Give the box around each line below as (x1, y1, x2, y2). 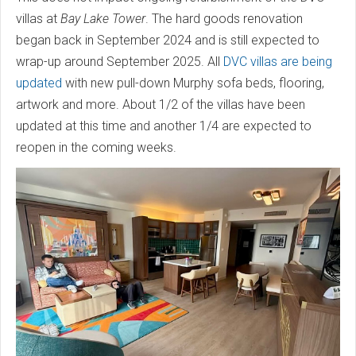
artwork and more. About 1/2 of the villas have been (16, 97, 305, 113)
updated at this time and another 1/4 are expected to (16, 118, 311, 134)
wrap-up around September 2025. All (16, 54, 223, 70)
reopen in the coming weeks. (16, 140, 180, 156)
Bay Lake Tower (60, 11, 145, 27)
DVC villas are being (223, 54, 332, 70)
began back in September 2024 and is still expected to (16, 33, 319, 48)
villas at (16, 11, 60, 27)
